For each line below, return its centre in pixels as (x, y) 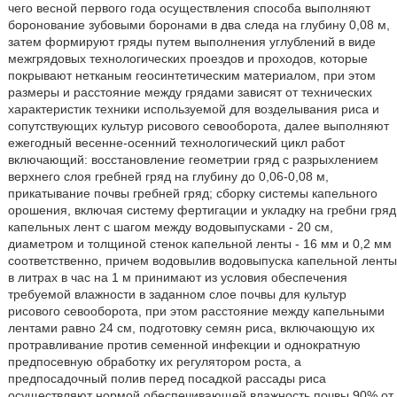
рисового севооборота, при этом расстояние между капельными (196, 311)
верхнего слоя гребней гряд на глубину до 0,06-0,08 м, (168, 176)
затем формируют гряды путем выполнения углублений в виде (191, 42)
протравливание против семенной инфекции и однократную (184, 345)
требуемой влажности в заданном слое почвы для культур (177, 294)
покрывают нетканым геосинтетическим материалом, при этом (191, 75)
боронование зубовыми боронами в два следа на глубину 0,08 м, (198, 25)
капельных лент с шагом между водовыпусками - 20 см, (170, 227)
